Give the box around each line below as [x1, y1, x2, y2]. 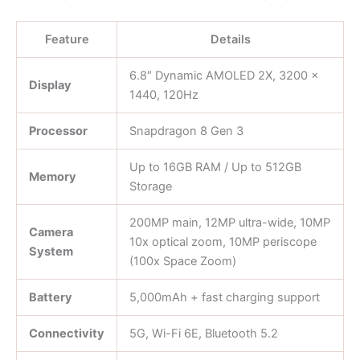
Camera [28, 224, 73, 239]
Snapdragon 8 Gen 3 [129, 123, 243, 138]
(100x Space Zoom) [129, 253, 236, 268]
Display [28, 77, 72, 92]
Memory [28, 169, 76, 184]
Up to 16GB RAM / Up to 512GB [129, 159, 301, 174]
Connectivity [28, 325, 104, 341]
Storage [129, 178, 172, 194]
